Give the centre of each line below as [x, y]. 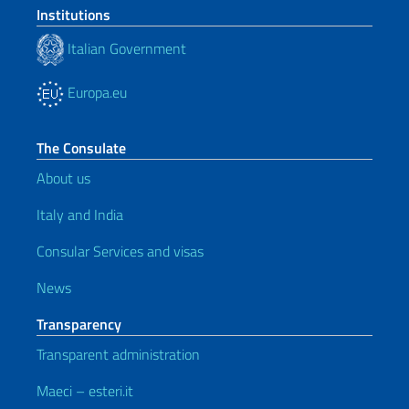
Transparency [79, 324]
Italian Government [125, 48]
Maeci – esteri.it [85, 391]
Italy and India [80, 215]
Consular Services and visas [120, 251]
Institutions [73, 15]
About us [63, 178]
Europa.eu [95, 92]
